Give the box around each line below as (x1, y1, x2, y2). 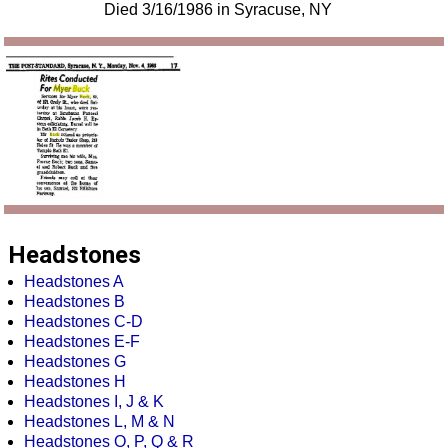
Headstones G (24, 353, 126, 371)
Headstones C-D (24, 313, 143, 331)
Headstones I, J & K (24, 393, 164, 411)
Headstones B (24, 293, 125, 311)
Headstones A (24, 273, 124, 291)
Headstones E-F (24, 333, 140, 351)
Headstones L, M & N (24, 413, 175, 431)
